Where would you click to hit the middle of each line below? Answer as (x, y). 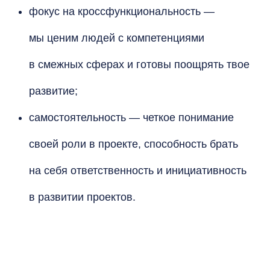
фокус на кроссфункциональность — (122, 11)
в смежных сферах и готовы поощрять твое (139, 64)
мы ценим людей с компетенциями (117, 38)
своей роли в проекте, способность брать (133, 144)
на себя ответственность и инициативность (138, 171)
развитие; (53, 91)
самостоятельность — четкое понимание (131, 118)
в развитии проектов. (82, 197)
